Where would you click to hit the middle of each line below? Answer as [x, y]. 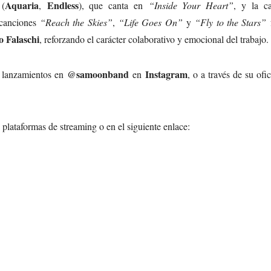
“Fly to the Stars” [231, 22]
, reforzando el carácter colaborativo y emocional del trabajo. [154, 39]
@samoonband [98, 74]
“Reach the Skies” [76, 22]
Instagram [166, 74]
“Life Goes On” [151, 22]
